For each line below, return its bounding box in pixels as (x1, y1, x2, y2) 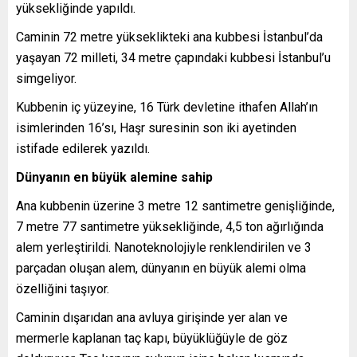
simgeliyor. (16, 70, 76, 86)
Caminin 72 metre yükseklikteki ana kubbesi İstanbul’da (16, 29, 323, 45)
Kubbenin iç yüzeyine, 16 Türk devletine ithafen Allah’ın (16, 99, 318, 115)
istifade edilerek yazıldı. (16, 140, 150, 156)
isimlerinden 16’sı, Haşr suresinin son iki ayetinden (16, 120, 296, 135)
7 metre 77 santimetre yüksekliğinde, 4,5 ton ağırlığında (16, 218, 324, 234)
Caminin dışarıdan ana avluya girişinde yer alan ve (16, 309, 288, 325)
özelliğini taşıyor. (16, 280, 109, 296)
